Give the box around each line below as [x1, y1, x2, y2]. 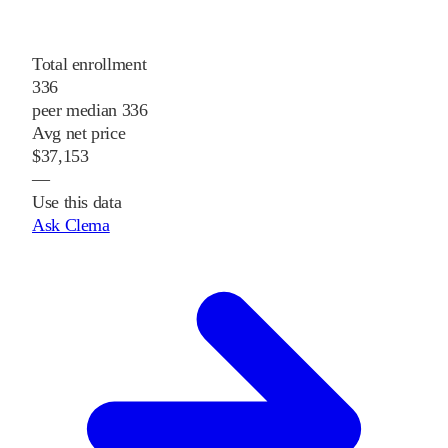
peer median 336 [32, 100, 148, 121]
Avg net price [32, 123, 126, 144]
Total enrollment [32, 54, 147, 75]
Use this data [32, 192, 122, 213]
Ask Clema [32, 215, 110, 236]
